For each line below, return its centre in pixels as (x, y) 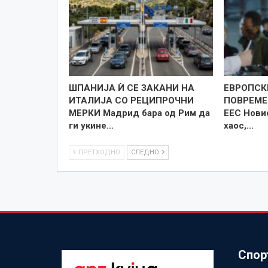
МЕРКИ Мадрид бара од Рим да (139, 113)
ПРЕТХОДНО (98, 152)
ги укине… (91, 125)
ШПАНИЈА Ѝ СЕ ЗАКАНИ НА (131, 88)
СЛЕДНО (146, 152)
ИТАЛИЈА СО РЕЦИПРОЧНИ (131, 100)
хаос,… (239, 125)
